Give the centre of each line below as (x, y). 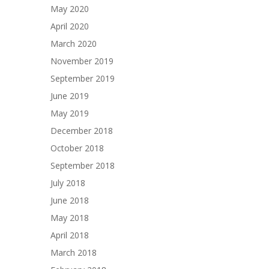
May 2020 (70, 8)
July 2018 (68, 183)
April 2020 (70, 26)
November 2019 (82, 61)
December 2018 (82, 130)
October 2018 (77, 148)
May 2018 (70, 217)
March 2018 (74, 252)
